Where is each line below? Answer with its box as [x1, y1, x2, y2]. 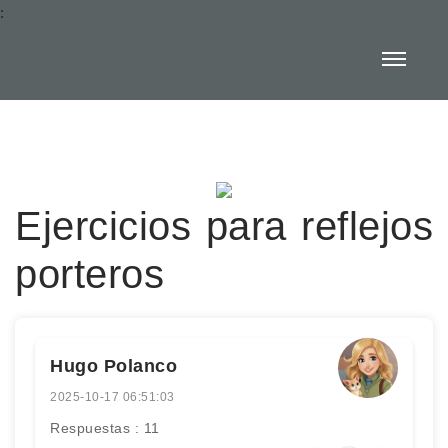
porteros [15, 252, 164, 296]
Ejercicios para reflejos [15, 204, 433, 248]
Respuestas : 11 [50, 420, 160, 436]
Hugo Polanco [50, 356, 177, 376]
